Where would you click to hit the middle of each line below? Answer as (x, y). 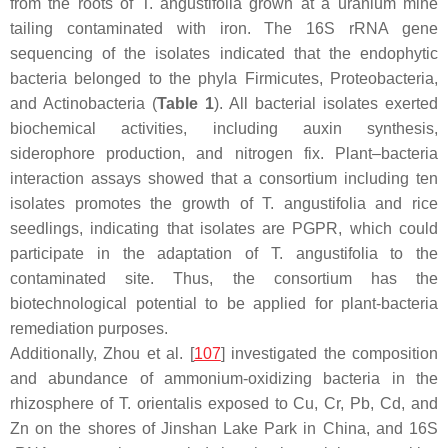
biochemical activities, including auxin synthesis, (224, 128)
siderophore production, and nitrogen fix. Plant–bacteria (224, 153)
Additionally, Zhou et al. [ (102, 353)
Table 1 (185, 103)
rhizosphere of (64, 403)
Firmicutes (281, 78)
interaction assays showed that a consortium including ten (224, 178)
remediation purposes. (89, 328)
